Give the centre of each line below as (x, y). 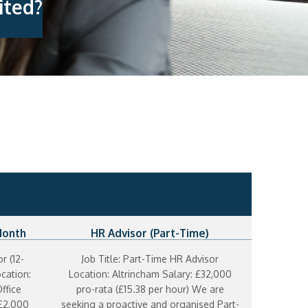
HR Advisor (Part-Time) (150, 233)
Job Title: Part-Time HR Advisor (150, 259)
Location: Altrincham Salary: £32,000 (150, 274)
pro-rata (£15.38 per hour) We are (150, 289)
